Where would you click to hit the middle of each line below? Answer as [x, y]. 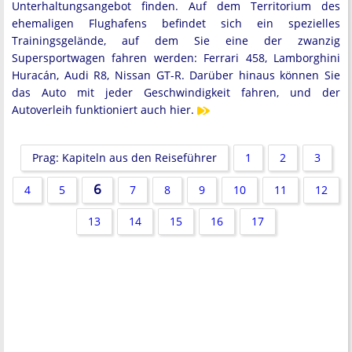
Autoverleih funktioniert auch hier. [103, 109]
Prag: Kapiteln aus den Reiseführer [124, 157]
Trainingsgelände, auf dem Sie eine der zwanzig [176, 40]
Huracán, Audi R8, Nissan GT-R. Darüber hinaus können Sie [176, 75]
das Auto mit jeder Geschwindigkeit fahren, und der [176, 92]
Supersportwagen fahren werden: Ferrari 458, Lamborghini [176, 57]
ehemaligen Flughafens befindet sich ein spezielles [176, 23]
